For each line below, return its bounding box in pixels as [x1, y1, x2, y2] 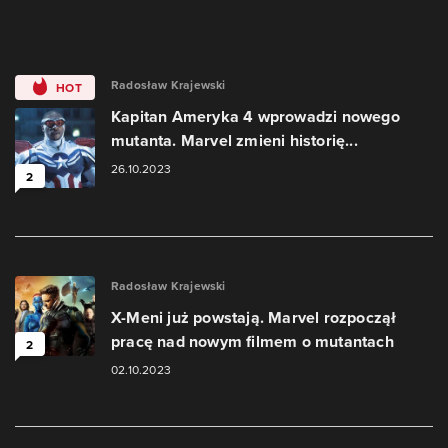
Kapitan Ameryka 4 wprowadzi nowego [111, 105, 400, 128]
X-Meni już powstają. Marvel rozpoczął [111, 306, 397, 329]
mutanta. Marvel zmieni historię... [111, 129, 358, 152]
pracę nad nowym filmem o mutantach [111, 330, 394, 353]
